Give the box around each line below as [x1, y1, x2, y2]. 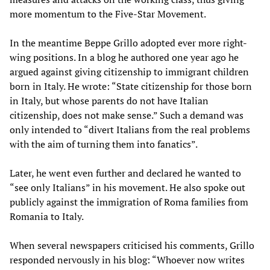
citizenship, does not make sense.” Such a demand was [10, 108, 243, 122]
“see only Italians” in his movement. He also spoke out [10, 180, 245, 194]
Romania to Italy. [10, 209, 84, 223]
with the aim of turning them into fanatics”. [10, 137, 198, 151]
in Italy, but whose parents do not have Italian [10, 93, 209, 107]
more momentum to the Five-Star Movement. [10, 7, 206, 20]
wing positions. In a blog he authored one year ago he [10, 50, 239, 64]
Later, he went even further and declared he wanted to [10, 166, 241, 180]
